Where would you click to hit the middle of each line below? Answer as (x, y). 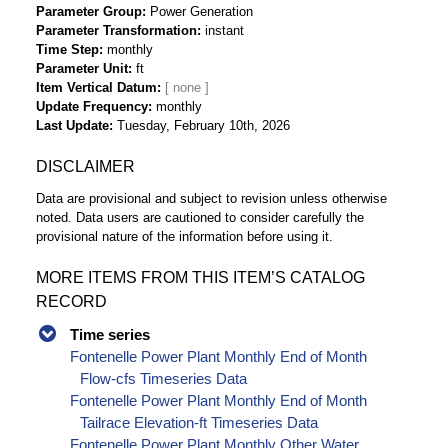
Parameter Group (89, 12)
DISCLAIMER (85, 167)
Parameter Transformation (116, 31)
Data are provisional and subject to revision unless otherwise (211, 199)
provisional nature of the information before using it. (184, 237)
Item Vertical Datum (96, 88)
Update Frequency (92, 107)
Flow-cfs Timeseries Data (164, 379)
